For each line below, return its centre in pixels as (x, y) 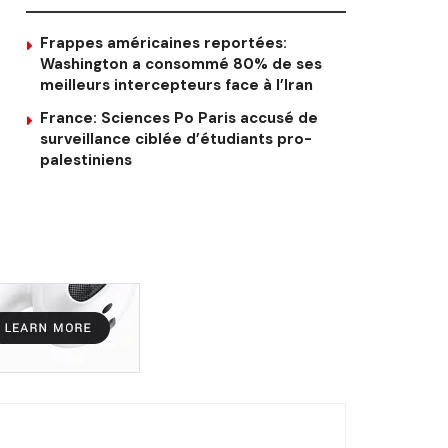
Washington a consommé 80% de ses (181, 63)
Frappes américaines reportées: (163, 42)
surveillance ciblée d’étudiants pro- (176, 138)
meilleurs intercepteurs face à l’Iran (176, 84)
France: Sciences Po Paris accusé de (179, 117)
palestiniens (86, 159)
